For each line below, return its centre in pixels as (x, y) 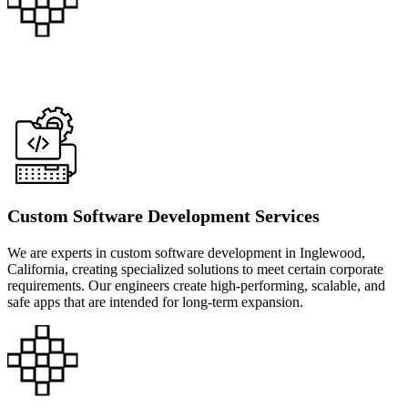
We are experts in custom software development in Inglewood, (186, 252)
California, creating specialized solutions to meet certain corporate (195, 269)
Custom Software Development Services (163, 215)
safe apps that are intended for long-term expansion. (155, 301)
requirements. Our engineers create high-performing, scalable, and (196, 285)
